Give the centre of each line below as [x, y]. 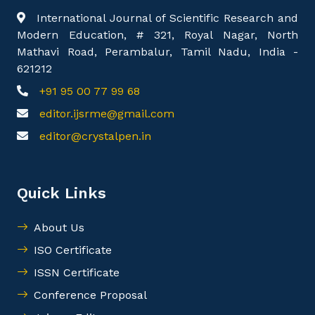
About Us [59, 227]
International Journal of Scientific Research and [167, 18]
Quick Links [62, 193]
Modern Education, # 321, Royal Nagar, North [157, 35]
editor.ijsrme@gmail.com [107, 114]
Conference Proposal [90, 295]
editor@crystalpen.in [95, 136]
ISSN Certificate [77, 272]
